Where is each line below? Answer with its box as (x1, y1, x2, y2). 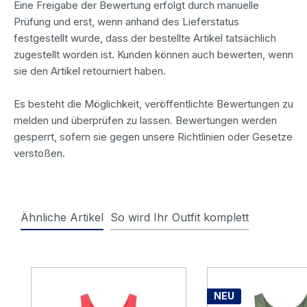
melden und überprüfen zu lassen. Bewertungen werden (14, 113, 277, 127)
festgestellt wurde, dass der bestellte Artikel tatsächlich (14, 31, 276, 45)
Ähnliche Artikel (21, 210, 103, 224)
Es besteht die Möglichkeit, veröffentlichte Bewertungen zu (14, 97, 293, 110)
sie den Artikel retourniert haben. (14, 64, 166, 77)
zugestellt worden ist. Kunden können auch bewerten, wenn (14, 47, 293, 61)
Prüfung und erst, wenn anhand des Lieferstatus (14, 14, 239, 28)
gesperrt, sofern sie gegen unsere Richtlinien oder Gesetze (14, 130, 293, 143)
